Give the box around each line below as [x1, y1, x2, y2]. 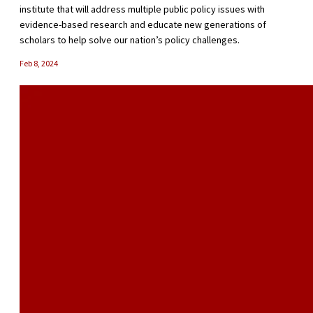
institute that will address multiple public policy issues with [20, 3, 265, 16]
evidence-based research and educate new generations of [20, 18, 266, 31]
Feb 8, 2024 [20, 58, 58, 69]
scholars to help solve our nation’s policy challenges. [20, 34, 240, 47]
